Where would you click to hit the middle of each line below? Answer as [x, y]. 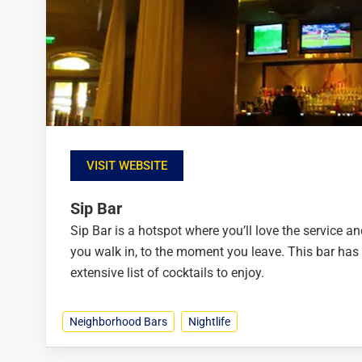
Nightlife [209, 322]
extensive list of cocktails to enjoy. [167, 273]
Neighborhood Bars [118, 322]
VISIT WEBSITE [127, 166]
